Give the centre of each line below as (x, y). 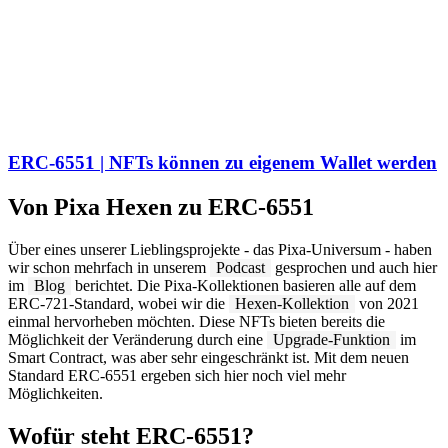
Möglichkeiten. (55, 394)
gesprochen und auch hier (354, 268)
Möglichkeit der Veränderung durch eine (137, 340)
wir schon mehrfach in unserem (109, 268)
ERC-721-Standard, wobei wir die (118, 304)
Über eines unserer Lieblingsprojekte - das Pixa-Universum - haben (220, 250)
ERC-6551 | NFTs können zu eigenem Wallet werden (222, 163)
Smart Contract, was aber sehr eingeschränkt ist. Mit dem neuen (208, 358)
